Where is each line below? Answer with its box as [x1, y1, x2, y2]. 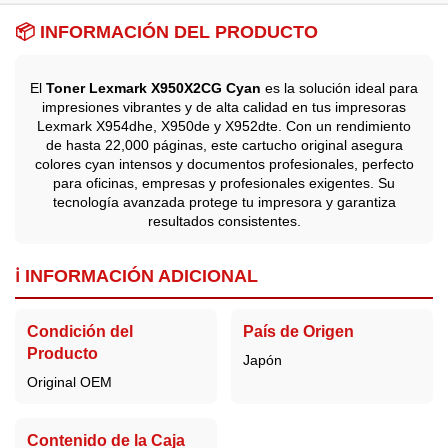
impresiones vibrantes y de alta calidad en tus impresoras [42, 98, 406, 115]
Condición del [27, 323, 133, 341]
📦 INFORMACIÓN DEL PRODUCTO [15, 22, 318, 43]
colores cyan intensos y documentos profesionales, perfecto [34, 155, 414, 172]
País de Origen [242, 323, 354, 341]
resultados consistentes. [147, 212, 301, 229]
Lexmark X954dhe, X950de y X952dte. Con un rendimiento [37, 117, 411, 134]
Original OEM [27, 374, 112, 391]
